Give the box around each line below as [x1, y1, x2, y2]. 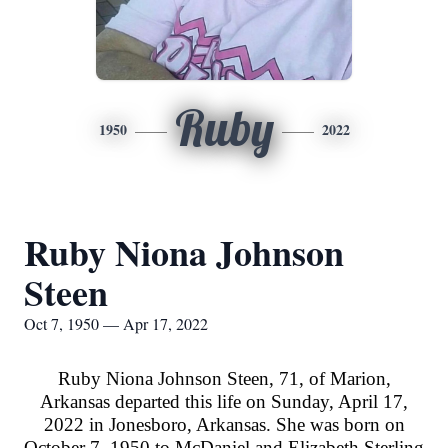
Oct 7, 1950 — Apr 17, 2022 [24, 313, 208, 334]
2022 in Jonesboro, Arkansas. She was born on [43, 414, 405, 435]
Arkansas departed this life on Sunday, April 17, [40, 391, 408, 412]
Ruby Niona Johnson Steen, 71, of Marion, [57, 368, 391, 389]
